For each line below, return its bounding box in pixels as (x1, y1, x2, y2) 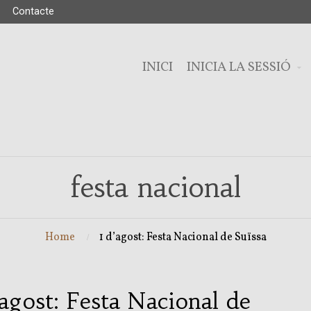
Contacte (12, 6, 54, 17)
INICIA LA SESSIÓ (187, 58, 291, 76)
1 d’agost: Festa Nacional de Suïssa (99, 230, 267, 245)
